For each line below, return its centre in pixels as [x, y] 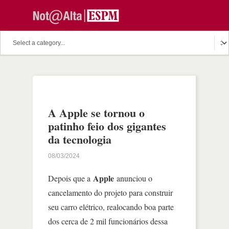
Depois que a [71, 178]
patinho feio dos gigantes [107, 126]
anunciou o [133, 178]
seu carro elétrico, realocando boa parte [111, 207]
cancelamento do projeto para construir [110, 192]
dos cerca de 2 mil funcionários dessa [108, 221]
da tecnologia [80, 139]
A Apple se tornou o [96, 113]
